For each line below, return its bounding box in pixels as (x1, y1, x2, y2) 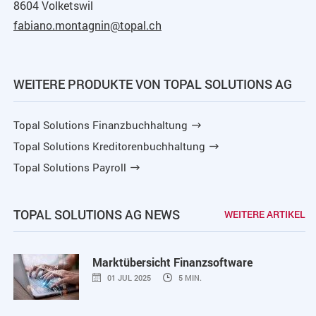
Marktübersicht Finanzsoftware (92, 254, 253, 269)
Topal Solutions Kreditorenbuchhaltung (13, 138, 205, 153)
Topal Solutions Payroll (13, 159, 126, 174)
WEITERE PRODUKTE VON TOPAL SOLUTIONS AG (13, 75, 292, 92)
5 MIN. (178, 272, 202, 283)
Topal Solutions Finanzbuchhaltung (13, 117, 188, 132)
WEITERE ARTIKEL (224, 207, 305, 221)
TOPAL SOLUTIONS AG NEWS (13, 205, 180, 223)
